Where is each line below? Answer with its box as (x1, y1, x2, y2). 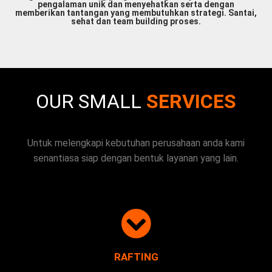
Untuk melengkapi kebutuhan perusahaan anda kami (27, 137, 245, 149)
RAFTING (114, 251, 158, 263)
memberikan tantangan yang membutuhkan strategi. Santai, (15, 8, 257, 18)
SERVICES (146, 90, 236, 114)
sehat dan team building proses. (71, 16, 201, 27)
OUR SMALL (36, 90, 141, 114)
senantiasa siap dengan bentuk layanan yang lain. (33, 152, 239, 165)
